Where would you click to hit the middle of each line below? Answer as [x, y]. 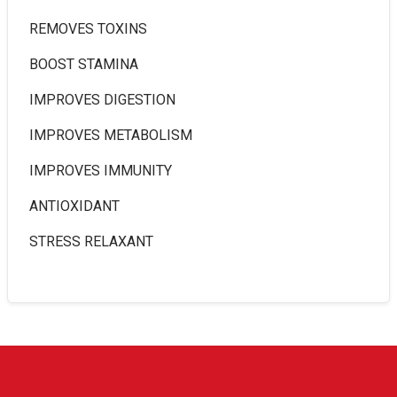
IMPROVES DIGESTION [102, 99]
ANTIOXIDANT [74, 206]
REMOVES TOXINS [88, 28]
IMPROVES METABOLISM [111, 135]
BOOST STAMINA [84, 64]
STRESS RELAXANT [91, 241]
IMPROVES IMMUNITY [101, 170]
